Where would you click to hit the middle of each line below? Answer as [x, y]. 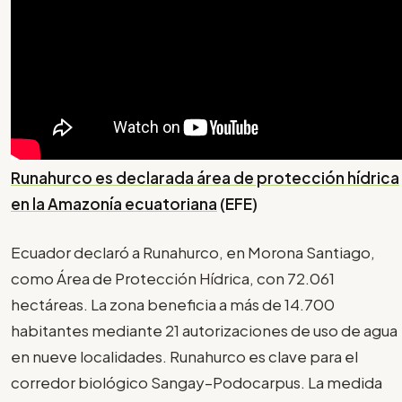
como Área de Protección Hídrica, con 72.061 [173, 279]
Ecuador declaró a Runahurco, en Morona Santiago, [193, 253]
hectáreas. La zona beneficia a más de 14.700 [173, 305]
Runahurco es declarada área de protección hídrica [205, 177]
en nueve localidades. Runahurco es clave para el [184, 357]
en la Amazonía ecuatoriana [114, 203]
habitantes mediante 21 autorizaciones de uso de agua [204, 331]
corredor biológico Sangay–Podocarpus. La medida [197, 383]
